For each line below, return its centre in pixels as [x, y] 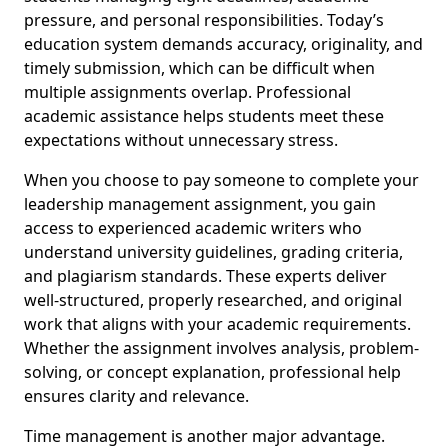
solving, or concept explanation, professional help [212, 372]
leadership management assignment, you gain [200, 204]
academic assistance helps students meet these [204, 116]
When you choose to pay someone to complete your [221, 180]
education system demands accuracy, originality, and [223, 44]
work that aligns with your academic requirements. [217, 324]
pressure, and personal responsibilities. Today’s [204, 20]
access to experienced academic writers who [193, 228]
